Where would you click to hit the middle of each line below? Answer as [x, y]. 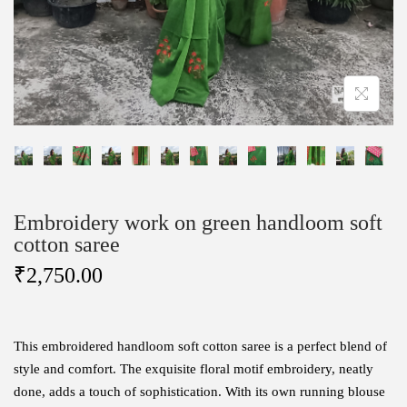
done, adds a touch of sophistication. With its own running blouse [199, 391]
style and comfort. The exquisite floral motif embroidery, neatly [194, 368]
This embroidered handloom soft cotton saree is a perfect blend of [200, 346]
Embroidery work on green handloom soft [198, 222]
